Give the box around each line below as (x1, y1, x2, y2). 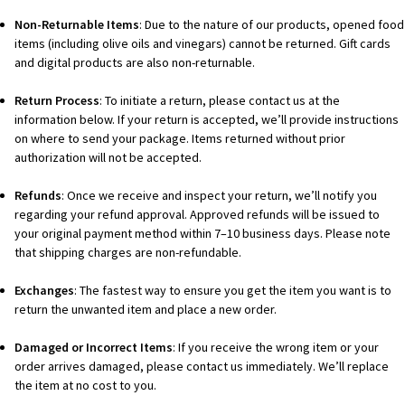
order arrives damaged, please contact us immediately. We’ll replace (14, 358, 390, 375)
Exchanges (14, 282, 75, 299)
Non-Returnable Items (14, 16, 140, 33)
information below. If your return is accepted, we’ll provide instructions (14, 111, 400, 128)
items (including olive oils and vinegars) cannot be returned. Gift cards (14, 35, 391, 52)
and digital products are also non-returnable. (14, 54, 256, 71)
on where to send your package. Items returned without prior (14, 130, 346, 147)
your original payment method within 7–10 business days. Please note (14, 225, 391, 242)
